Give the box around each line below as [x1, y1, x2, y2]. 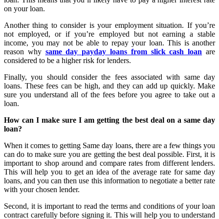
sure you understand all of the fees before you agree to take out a [4, 90, 215, 99]
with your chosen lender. [4, 185, 80, 194]
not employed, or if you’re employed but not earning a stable [4, 29, 215, 38]
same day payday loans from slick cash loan [45, 47, 202, 56]
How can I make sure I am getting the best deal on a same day [4, 115, 215, 124]
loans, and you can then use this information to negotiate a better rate [4, 176, 215, 185]
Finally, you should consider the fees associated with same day [4, 72, 215, 81]
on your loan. [4, 4, 45, 13]
